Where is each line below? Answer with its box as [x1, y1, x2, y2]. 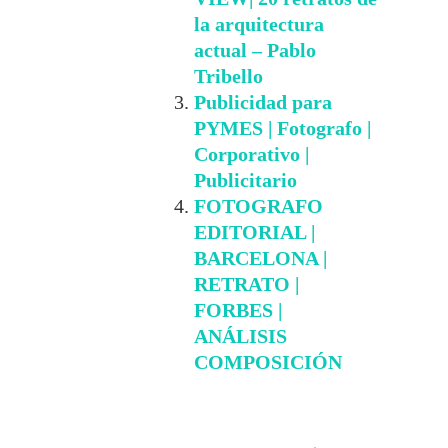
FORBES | [194, 299, 283, 322]
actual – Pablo [194, 39, 317, 62]
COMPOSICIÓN [194, 351, 343, 374]
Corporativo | [194, 143, 310, 166]
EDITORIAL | [194, 221, 316, 244]
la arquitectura [194, 13, 325, 36]
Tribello [194, 65, 264, 88]
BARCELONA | [194, 247, 328, 270]
